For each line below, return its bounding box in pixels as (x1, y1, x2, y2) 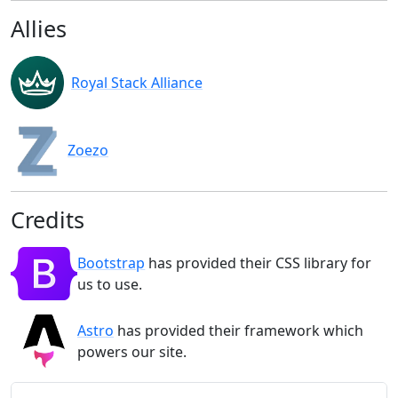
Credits (11, 204, 84, 235)
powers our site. (77, 342, 187, 362)
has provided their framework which (114, 321, 363, 341)
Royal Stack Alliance (71, 73, 203, 93)
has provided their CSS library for (145, 253, 372, 274)
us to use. (77, 275, 143, 295)
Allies (11, 13, 67, 44)
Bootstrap (77, 253, 146, 274)
